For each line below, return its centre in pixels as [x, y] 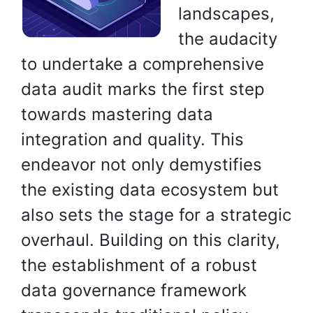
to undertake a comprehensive [143, 64]
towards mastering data [117, 114]
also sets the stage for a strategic [156, 215]
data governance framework [134, 290]
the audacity [228, 39]
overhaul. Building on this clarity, [151, 240]
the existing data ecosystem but [150, 190]
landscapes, [227, 14]
